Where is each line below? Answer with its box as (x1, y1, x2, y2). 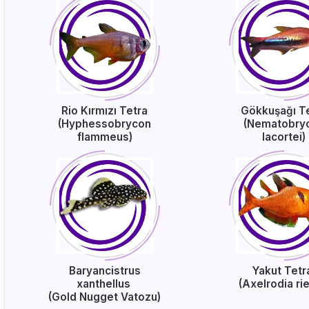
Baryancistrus (68, 264, 141, 277)
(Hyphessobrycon (58, 117, 152, 130)
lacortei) (262, 130, 306, 143)
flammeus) (77, 130, 132, 143)
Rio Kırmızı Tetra (61, 104, 148, 117)
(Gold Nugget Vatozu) (48, 290, 161, 303)
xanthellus (76, 277, 133, 290)
